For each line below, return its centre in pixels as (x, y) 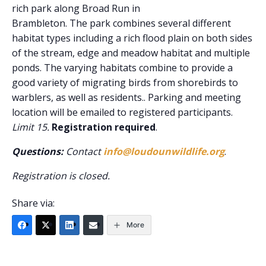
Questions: (38, 151)
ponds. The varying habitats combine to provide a (122, 68)
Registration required (104, 127)
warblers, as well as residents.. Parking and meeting (126, 97)
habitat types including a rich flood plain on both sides (132, 38)
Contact (85, 151)
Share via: (33, 203)
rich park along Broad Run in (76, 8)
